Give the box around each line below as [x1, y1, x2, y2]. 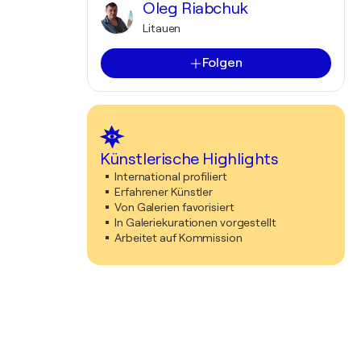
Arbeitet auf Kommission [114, 231, 243, 244]
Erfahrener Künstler [114, 185, 214, 198]
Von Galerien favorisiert [114, 201, 234, 214]
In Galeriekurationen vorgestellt [114, 216, 276, 229]
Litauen [143, 22, 181, 35]
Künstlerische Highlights [100, 150, 279, 168]
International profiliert [114, 170, 227, 183]
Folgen [202, 56, 243, 70]
